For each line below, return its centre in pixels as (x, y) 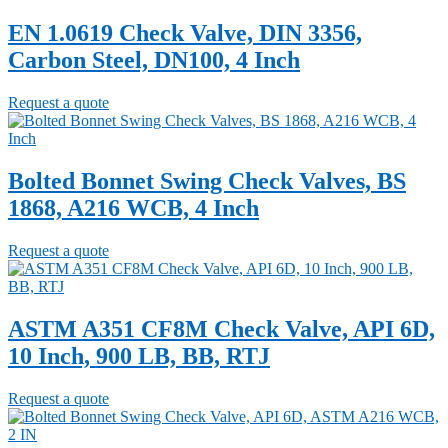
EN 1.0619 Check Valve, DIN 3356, (185, 33)
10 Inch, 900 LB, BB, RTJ (139, 355)
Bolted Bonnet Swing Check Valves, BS (207, 180)
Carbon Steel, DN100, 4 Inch (154, 60)
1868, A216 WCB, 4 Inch (133, 207)
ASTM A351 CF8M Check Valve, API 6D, (221, 328)
